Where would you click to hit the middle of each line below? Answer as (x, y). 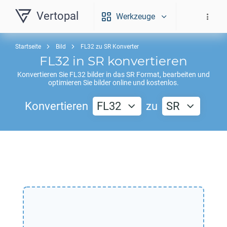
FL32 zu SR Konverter (110, 47)
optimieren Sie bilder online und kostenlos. (113, 83)
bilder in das (106, 74)
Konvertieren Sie (43, 74)
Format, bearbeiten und (172, 74)
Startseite (28, 47)
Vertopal (58, 16)
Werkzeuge (136, 16)
